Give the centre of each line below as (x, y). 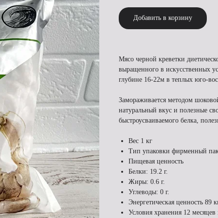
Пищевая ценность (156, 162)
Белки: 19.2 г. (148, 172)
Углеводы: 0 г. (149, 192)
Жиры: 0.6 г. (147, 182)
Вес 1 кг (140, 141)
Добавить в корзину (163, 18)
